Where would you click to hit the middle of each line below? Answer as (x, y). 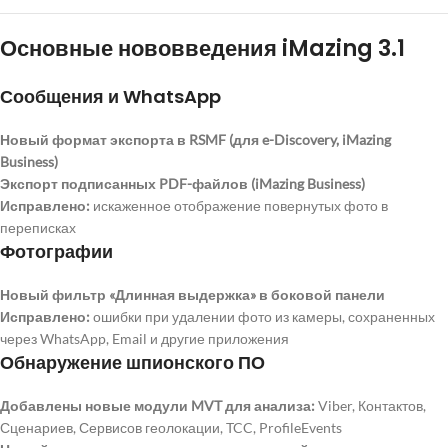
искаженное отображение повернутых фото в (239, 206)
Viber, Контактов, (370, 406)
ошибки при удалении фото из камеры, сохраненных (262, 317)
